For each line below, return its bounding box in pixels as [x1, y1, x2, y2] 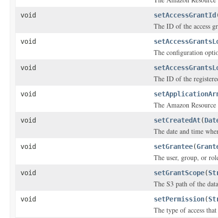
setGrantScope [154, 169, 204, 177]
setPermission [154, 195, 204, 203]
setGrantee [154, 143, 193, 150]
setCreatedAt [154, 116, 200, 124]
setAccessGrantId [154, 11, 216, 19]
